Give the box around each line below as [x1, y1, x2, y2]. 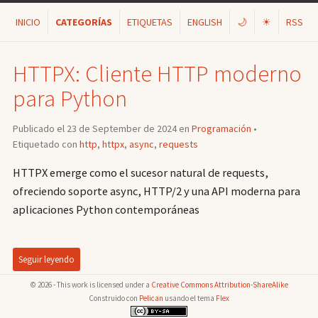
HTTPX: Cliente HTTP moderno [12, 59, 302, 89]
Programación [191, 122, 251, 136]
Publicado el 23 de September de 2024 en [12, 122, 192, 136]
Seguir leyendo [18, 253, 75, 265]
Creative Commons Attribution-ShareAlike [150, 279, 288, 290]
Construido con [89, 292, 139, 303]
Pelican [139, 292, 163, 303]
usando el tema [163, 292, 216, 303]
